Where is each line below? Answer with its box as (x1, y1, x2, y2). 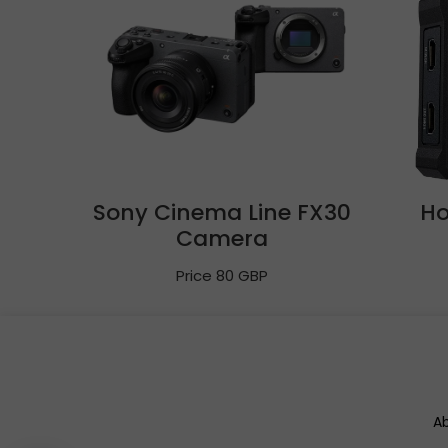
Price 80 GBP (175, 265, 268, 286)
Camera (175, 223, 268, 254)
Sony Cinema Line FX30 (92, 197, 351, 228)
